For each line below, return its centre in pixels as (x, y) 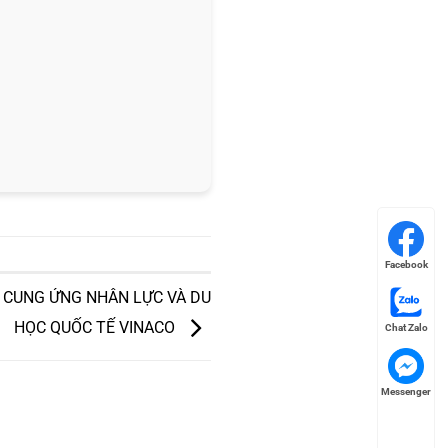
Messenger (406, 391)
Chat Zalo (406, 328)
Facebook (406, 264)
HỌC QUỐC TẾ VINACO (96, 328)
